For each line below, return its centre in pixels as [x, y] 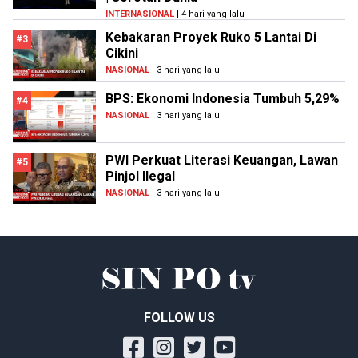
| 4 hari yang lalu [209, 14]
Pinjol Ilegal [140, 177]
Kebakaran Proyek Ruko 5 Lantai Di [211, 38]
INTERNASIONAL [140, 14]
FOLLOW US [179, 318]
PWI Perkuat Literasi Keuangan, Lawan [222, 161]
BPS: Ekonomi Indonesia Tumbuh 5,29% [223, 99]
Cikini [122, 54]
